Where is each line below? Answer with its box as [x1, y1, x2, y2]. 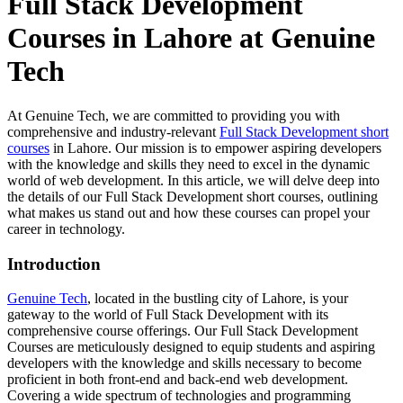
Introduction [7, 254, 101, 273]
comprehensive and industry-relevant [7, 123, 219, 139]
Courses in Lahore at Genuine [7, 22, 375, 55]
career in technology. [7, 220, 125, 237]
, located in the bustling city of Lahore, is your [87, 291, 348, 307]
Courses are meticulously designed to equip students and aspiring [7, 339, 375, 355]
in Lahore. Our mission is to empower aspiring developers [49, 139, 381, 156]
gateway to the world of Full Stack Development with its [7, 307, 328, 323]
